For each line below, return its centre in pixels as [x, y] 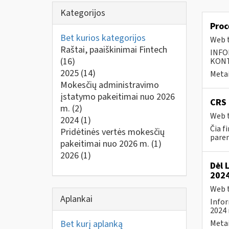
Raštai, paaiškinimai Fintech [114, 50]
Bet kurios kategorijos [103, 38]
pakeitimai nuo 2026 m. [106, 144]
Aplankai [76, 199]
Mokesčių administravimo [110, 85]
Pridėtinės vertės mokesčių [112, 132]
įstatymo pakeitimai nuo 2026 [118, 97]
